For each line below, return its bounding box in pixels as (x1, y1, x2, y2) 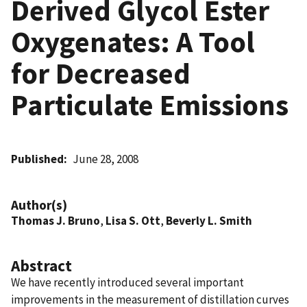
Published (11, 151, 64, 167)
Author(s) (11, 196, 67, 213)
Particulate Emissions (11, 86, 288, 123)
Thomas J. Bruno (11, 212, 100, 228)
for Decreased (11, 54, 191, 92)
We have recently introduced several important (11, 274, 244, 290)
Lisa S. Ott (106, 212, 160, 228)
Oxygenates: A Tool (11, 23, 255, 60)
